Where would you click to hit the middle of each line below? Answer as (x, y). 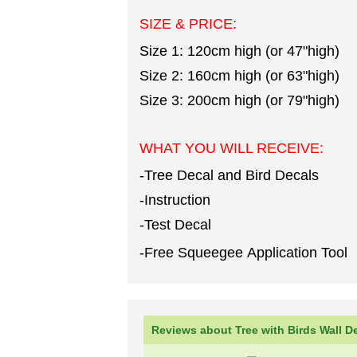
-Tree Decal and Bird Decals (229, 175)
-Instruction (175, 200)
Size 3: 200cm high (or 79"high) (239, 100)
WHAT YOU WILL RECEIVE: (231, 148)
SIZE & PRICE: (190, 24)
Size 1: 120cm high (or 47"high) (239, 51)
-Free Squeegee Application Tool (243, 253)
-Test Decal (175, 225)
